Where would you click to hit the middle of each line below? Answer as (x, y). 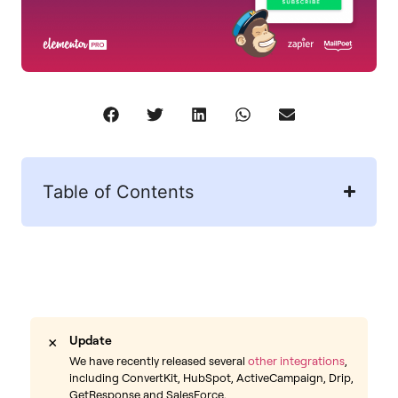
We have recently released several (159, 361)
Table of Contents (118, 191)
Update (91, 339)
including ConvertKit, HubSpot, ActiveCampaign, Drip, (211, 378)
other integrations (296, 361)
